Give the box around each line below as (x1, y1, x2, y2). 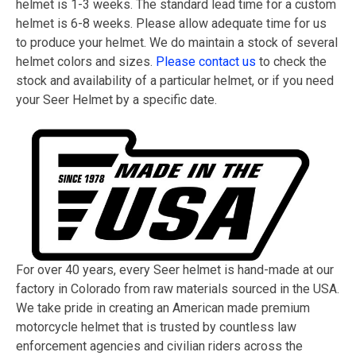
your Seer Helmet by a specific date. (16, 92, 217, 107)
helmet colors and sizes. (16, 54, 156, 69)
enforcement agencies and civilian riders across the (16, 339, 303, 354)
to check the (256, 54, 327, 69)
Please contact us (156, 54, 256, 69)
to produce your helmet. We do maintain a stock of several (16, 35, 338, 50)
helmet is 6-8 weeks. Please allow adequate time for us (16, 16, 327, 31)
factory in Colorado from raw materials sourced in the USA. (16, 281, 339, 296)
